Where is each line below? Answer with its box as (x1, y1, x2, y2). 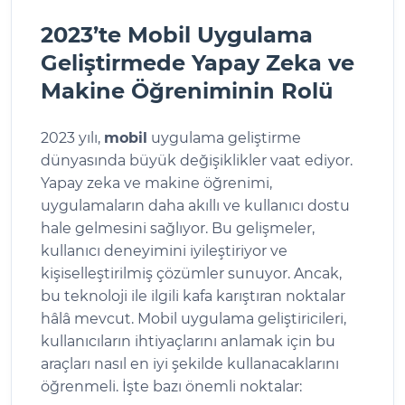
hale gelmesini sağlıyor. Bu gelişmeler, (41, 219, 315, 237)
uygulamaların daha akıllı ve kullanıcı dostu (41, 196, 350, 214)
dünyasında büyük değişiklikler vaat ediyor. (41, 151, 353, 169)
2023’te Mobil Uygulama (41, 21, 313, 48)
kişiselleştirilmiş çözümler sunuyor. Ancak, (41, 264, 342, 282)
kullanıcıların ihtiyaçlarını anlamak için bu (41, 332, 335, 350)
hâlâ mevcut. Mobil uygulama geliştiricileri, (41, 309, 346, 327)
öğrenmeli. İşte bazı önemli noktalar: (41, 377, 302, 395)
